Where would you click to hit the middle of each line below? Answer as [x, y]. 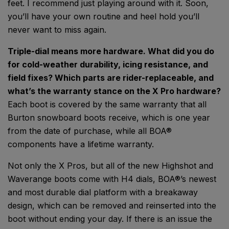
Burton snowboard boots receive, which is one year [109, 118]
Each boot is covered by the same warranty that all [107, 105]
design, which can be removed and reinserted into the [112, 206]
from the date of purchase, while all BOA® [90, 131]
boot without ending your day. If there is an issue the [110, 219]
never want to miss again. [58, 30]
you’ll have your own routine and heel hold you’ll [104, 17]
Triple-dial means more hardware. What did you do [111, 51]
